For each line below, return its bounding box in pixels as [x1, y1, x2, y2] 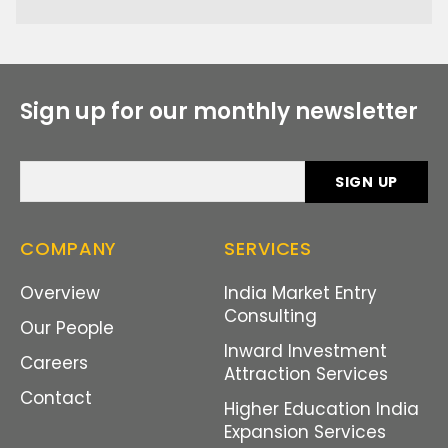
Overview [20, 281, 100, 306]
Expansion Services [224, 420, 386, 445]
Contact [20, 386, 92, 411]
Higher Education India [224, 397, 419, 422]
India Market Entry [224, 281, 377, 306]
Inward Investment [224, 339, 387, 364]
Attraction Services [224, 362, 388, 387]
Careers [20, 351, 88, 376]
